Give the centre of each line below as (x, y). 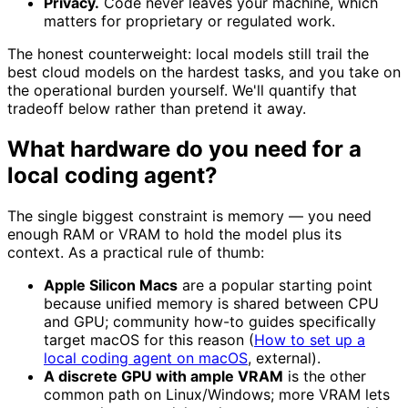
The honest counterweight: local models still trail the (188, 54)
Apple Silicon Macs (111, 286)
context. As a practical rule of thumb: (136, 253)
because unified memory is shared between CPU (211, 304)
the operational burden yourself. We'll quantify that (182, 91)
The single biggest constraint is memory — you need (189, 216)
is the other (325, 377)
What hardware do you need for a (184, 149)
